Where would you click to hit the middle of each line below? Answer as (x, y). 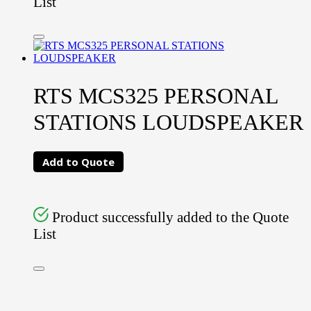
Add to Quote (78, 162)
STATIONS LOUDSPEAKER (168, 123)
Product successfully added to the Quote (171, 217)
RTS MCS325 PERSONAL (156, 96)
